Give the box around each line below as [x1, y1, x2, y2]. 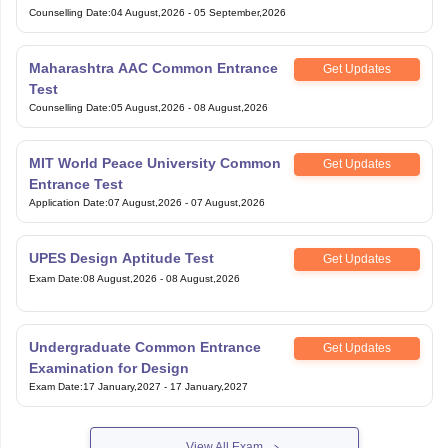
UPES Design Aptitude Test [28, 249, 214, 266]
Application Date [28, 196, 105, 208]
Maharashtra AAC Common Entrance [28, 59, 278, 76]
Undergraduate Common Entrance [28, 338, 261, 355]
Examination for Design [28, 359, 189, 376]
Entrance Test [28, 175, 123, 192]
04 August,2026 [110, 6, 185, 18]
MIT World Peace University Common [28, 154, 281, 171]
